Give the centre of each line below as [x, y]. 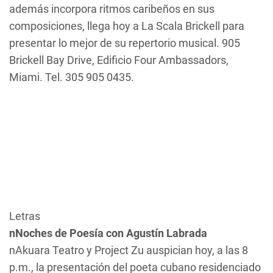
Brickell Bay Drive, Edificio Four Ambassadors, [119, 60]
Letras [25, 216]
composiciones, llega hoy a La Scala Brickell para [127, 26]
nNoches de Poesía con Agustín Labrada [108, 233]
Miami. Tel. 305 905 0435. [72, 77]
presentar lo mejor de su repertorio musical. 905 [125, 43]
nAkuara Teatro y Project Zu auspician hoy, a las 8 [129, 250]
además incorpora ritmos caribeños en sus [112, 9]
